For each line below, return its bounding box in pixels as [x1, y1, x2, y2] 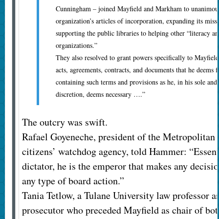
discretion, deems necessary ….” [55, 89, 145, 99]
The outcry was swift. [22, 115, 108, 129]
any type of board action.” [22, 174, 124, 188]
